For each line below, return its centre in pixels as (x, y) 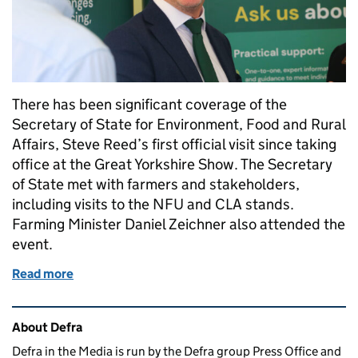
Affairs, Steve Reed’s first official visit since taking (174, 145)
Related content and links (113, 318)
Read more (43, 274)
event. (36, 245)
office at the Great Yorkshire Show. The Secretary (172, 165)
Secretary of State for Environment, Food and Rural (179, 125)
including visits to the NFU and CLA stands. (153, 205)
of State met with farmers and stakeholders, (156, 185)
